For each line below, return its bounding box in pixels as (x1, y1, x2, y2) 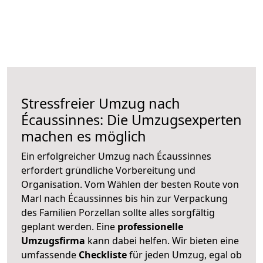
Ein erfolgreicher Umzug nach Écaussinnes (21, 149, 211, 163)
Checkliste (79, 248, 127, 261)
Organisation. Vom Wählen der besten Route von (21, 177, 239, 191)
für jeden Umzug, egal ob (127, 248, 242, 261)
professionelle (117, 220, 183, 233)
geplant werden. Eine (21, 220, 117, 233)
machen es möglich (21, 126, 146, 146)
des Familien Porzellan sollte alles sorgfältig (21, 205, 215, 219)
